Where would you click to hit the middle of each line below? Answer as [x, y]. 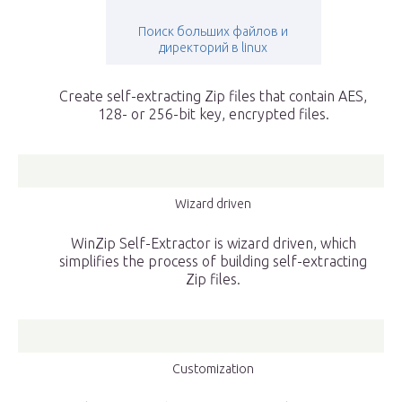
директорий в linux [213, 48]
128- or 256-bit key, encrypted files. [213, 114]
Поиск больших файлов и [213, 32]
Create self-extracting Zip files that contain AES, [213, 96]
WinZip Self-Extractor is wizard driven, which [213, 244]
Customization [213, 369]
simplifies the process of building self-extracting [213, 262]
